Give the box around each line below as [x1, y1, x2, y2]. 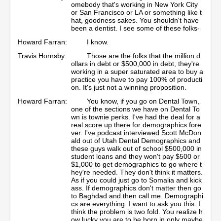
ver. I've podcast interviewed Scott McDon [71, 128, 201, 137]
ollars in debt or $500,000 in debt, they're [71, 59, 199, 68]
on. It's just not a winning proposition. [71, 83, 186, 91]
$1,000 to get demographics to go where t [71, 160, 202, 168]
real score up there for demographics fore [71, 120, 201, 129]
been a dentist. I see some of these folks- [71, 24, 200, 32]
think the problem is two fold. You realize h [71, 207, 203, 216]
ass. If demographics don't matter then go [71, 184, 201, 192]
